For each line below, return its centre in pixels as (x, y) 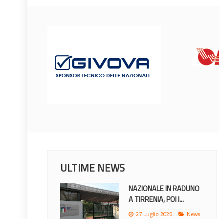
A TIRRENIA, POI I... (156, 199)
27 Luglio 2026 (154, 214)
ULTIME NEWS (93, 167)
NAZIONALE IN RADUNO (164, 188)
